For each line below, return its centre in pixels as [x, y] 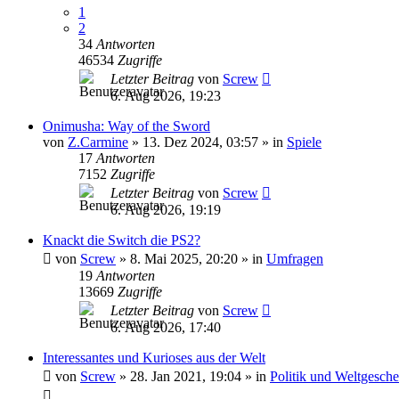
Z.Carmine [98, 142]
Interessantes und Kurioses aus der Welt [154, 358]
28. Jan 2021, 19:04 [186, 376]
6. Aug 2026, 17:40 [166, 327]
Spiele [304, 142]
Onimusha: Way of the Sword [126, 126]
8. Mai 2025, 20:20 [184, 259]
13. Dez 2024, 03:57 [200, 142]
